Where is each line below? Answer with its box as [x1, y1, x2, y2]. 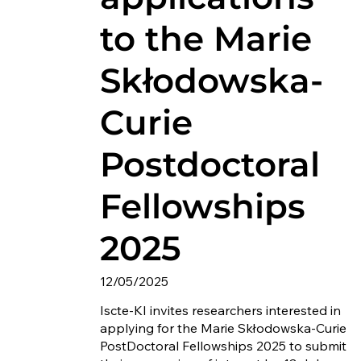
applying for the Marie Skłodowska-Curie [99, 320, 346, 337]
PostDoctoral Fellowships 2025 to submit [99, 338, 346, 355]
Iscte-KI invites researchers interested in [99, 302, 341, 319]
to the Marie [99, 18, 312, 60]
